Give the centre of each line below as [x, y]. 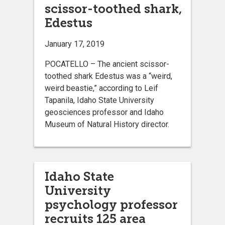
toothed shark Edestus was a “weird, [108, 76]
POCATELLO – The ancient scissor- [107, 64]
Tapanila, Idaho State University [99, 100]
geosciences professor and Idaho [104, 112]
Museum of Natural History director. [107, 124]
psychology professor [111, 204]
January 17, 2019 [75, 44]
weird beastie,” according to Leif [101, 88]
